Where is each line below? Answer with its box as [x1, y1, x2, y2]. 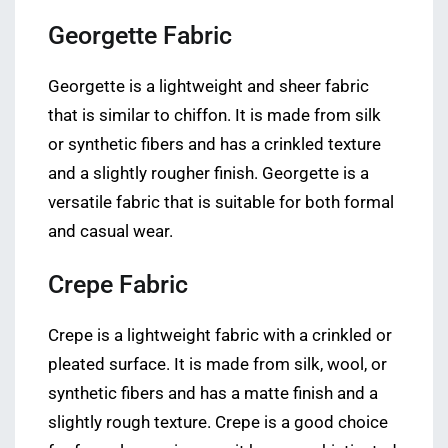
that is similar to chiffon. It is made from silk [48, 105, 381, 125]
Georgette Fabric [48, 20, 232, 50]
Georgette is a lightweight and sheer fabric [48, 76, 369, 96]
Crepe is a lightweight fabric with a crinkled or [48, 325, 392, 345]
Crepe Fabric [48, 269, 188, 299]
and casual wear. [48, 221, 173, 241]
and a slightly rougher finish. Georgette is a [48, 163, 369, 183]
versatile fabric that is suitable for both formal [48, 192, 394, 212]
